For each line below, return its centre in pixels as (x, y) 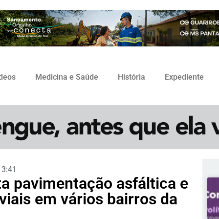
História (131, 77)
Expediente (184, 77)
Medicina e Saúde (67, 77)
